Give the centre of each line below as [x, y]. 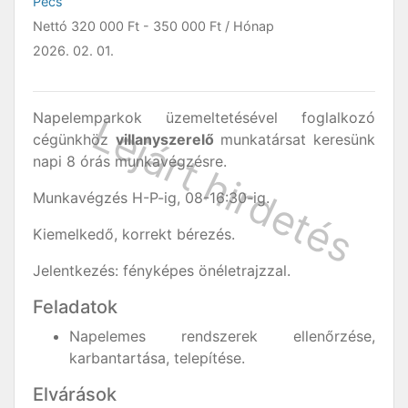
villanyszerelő [164, 139]
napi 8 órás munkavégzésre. [132, 161]
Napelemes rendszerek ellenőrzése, [222, 336]
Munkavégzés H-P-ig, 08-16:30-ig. [151, 198]
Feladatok [75, 307]
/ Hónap [248, 26]
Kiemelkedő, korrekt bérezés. [136, 234]
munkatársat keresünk [295, 139]
